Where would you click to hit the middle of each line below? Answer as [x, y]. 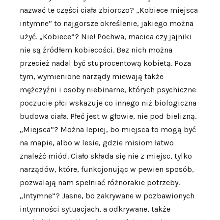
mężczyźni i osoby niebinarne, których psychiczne [108, 90]
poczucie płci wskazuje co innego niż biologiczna [108, 103]
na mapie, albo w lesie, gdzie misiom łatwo [97, 143]
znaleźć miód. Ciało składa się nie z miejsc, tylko [106, 156]
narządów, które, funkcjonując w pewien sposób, [107, 169]
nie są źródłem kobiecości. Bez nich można [96, 50]
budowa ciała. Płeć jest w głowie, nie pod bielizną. [108, 116]
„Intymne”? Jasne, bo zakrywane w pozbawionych [107, 196]
